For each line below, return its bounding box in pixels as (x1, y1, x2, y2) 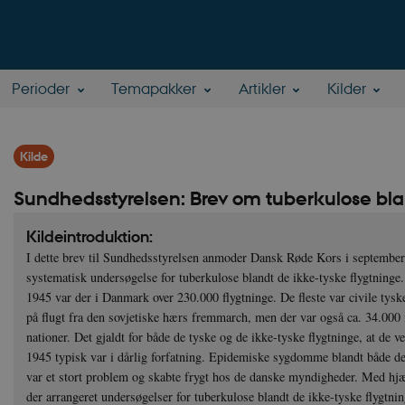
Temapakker (111, 79, 197, 99)
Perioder (12, 79, 71, 99)
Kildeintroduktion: (26, 226, 154, 248)
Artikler (238, 79, 286, 99)
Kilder (326, 79, 366, 99)
